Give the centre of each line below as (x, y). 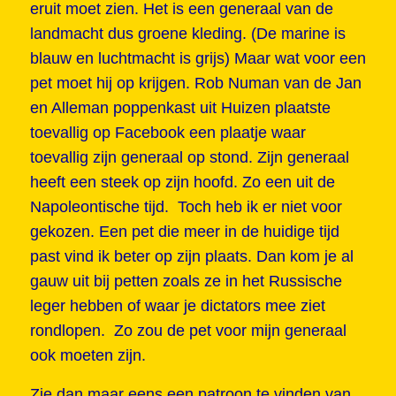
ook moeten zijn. (90, 356)
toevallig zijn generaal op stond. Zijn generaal (189, 158)
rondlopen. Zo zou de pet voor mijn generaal (188, 331)
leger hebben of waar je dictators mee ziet (177, 306)
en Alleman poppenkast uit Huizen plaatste (180, 108)
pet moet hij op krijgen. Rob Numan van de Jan (195, 84)
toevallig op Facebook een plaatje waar (168, 133)
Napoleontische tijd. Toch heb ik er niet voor (186, 207)
